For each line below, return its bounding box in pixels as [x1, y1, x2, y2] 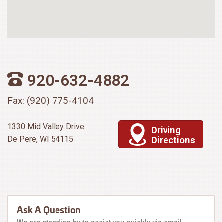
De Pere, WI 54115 [7, 134, 73, 144]
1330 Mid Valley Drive [7, 122, 84, 131]
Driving [151, 124, 181, 136]
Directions [151, 134, 195, 146]
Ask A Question [17, 202, 81, 216]
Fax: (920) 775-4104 [7, 95, 94, 106]
